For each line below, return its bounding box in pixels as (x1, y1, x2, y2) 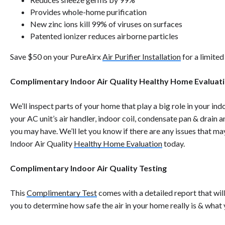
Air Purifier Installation (102, 52, 181, 62)
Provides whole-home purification (30, 7, 147, 17)
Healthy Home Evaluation (74, 139, 162, 149)
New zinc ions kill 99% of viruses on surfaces (30, 19, 182, 29)
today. (164, 139, 188, 149)
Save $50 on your (10, 52, 70, 62)
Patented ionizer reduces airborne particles (30, 31, 178, 41)
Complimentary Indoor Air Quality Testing (10, 163, 167, 173)
